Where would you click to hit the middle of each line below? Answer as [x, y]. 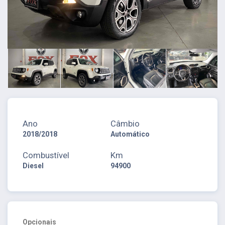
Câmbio [125, 123]
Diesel [33, 165]
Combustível [46, 155]
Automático [130, 134]
